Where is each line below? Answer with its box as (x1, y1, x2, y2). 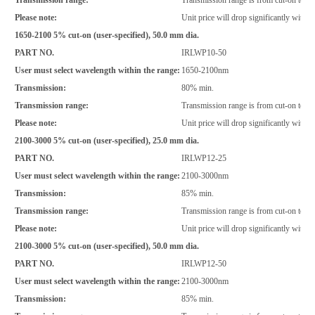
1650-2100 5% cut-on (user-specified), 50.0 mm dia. (15, 30, 199, 40)
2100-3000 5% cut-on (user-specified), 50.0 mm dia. (15, 240, 199, 251)
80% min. (181, 82, 214, 93)
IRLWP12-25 (181, 153, 226, 163)
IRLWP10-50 (181, 47, 226, 58)
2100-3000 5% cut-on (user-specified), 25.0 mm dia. (15, 135, 199, 146)
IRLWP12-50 (181, 258, 226, 269)
